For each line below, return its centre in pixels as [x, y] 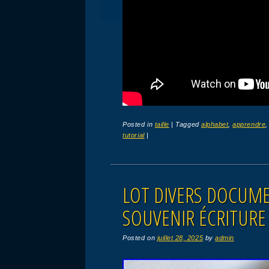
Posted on [140, 238]
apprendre [249, 125]
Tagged [189, 125]
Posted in [139, 125]
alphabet [215, 125]
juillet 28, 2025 [180, 238]
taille [162, 125]
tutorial [134, 135]
